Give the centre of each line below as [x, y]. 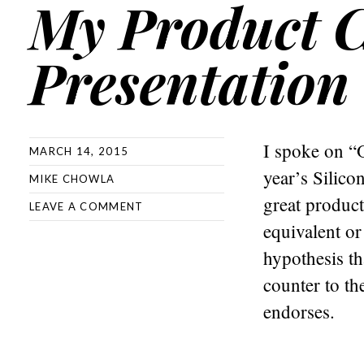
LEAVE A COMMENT [87, 206]
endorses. [299, 311]
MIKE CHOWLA [72, 179]
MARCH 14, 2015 [79, 151]
